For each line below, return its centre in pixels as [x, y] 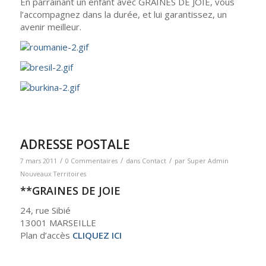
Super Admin [208, 161]
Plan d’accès [46, 235]
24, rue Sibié [45, 210]
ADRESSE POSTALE [75, 145]
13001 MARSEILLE [58, 223]
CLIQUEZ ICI [97, 235]
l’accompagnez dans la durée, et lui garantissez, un [123, 15]
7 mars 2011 [38, 161]
